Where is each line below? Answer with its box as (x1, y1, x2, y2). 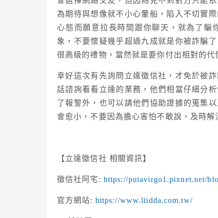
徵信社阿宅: (57, 175, 104, 184)
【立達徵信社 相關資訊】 (57, 154, 151, 163)
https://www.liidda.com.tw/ (95, 196, 193, 205)
